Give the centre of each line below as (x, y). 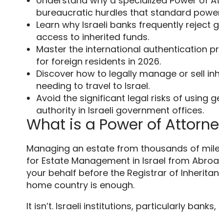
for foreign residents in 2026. (98, 62)
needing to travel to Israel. (93, 86)
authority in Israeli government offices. (120, 110)
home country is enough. (80, 185)
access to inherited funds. (92, 37)
